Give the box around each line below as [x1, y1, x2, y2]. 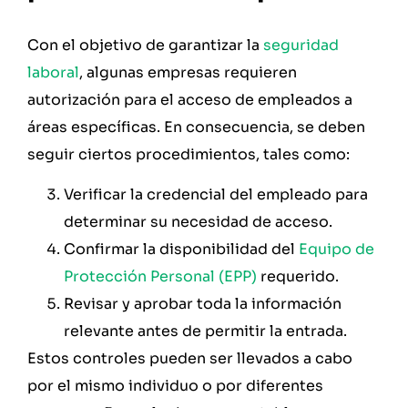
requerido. [260, 267, 339, 287]
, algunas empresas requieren [79, 62, 297, 82]
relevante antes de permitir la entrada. [64, 321, 347, 342]
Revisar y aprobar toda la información [64, 294, 342, 314]
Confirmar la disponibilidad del [64, 240, 299, 260]
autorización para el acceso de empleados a [27, 89, 352, 109]
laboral [27, 62, 79, 82]
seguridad [263, 35, 339, 55]
